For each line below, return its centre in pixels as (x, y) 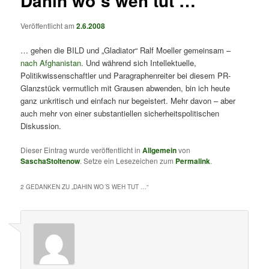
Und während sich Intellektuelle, (140, 62)
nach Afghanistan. (52, 62)
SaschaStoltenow (50, 161)
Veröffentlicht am (49, 25)
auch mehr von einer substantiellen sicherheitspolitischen (120, 113)
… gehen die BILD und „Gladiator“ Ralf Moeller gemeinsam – (126, 50)
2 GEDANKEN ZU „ (47, 186)
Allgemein (160, 150)
